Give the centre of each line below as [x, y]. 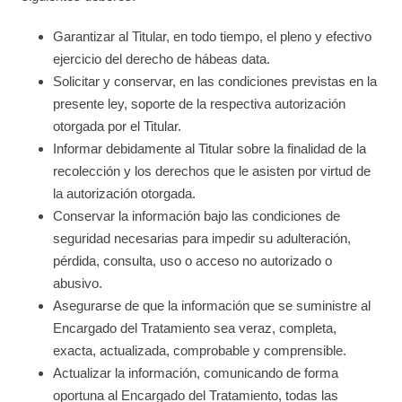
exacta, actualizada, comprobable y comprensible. [200, 350]
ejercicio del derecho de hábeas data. [162, 59]
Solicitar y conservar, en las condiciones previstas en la [215, 81]
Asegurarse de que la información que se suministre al [212, 306]
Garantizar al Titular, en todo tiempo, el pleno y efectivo [213, 36]
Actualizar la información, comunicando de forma [196, 373]
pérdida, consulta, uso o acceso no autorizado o [193, 261]
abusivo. [78, 283]
